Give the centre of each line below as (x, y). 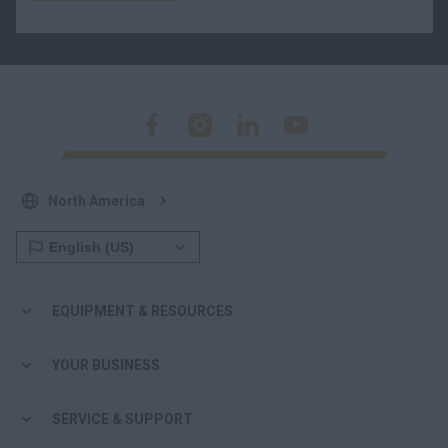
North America (96, 200)
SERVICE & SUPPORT (122, 418)
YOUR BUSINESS (106, 364)
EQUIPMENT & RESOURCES (142, 310)
